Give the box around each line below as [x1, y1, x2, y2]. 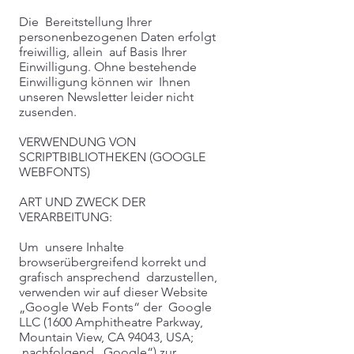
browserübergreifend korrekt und [19, 254, 206, 269]
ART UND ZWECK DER [19, 194, 145, 209]
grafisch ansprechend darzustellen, [19, 269, 217, 284]
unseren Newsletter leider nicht [19, 89, 194, 104]
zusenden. [19, 104, 77, 119]
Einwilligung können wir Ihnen [19, 74, 190, 89]
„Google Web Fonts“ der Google [19, 299, 212, 314]
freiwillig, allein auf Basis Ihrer [19, 44, 186, 59]
